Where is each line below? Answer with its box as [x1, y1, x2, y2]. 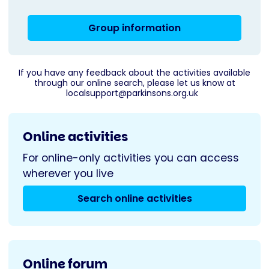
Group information [88, 21, 181, 35]
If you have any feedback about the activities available [19, 67, 250, 79]
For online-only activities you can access [23, 151, 239, 166]
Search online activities [77, 192, 192, 206]
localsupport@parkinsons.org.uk [66, 87, 198, 100]
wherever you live [23, 166, 113, 181]
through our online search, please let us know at [34, 77, 235, 89]
